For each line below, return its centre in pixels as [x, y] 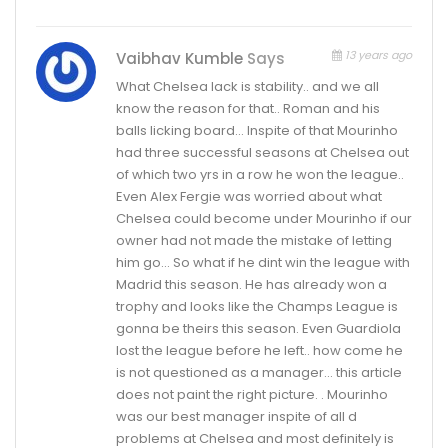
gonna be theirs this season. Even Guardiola [258, 328]
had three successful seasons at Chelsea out [262, 152]
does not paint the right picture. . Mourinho [252, 394]
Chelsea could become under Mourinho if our [264, 218]
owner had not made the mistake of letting [254, 240]
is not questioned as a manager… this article [259, 372]
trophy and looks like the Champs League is [257, 306]
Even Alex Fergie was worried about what [249, 196]
